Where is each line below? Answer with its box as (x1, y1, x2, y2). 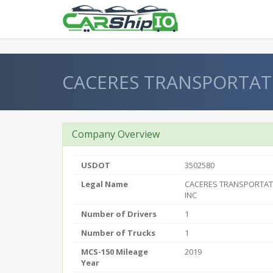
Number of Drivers (81, 208, 157, 219)
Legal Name (81, 179, 128, 190)
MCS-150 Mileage (81, 246, 148, 257)
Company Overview (72, 127, 160, 141)
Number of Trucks (81, 227, 155, 238)
